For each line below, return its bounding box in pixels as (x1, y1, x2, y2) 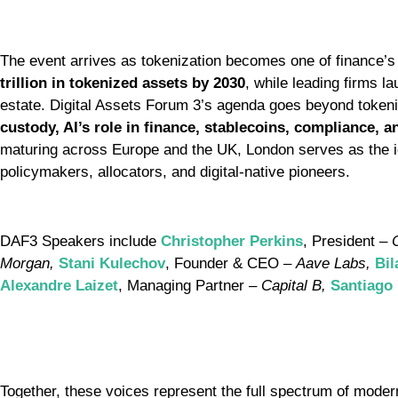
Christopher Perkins (161, 233, 303, 251)
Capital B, (261, 277, 330, 295)
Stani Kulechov (59, 255, 165, 273)
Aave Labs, (296, 255, 375, 273)
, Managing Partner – (118, 277, 261, 295)
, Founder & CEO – (165, 255, 296, 273)
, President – (303, 233, 392, 251)
